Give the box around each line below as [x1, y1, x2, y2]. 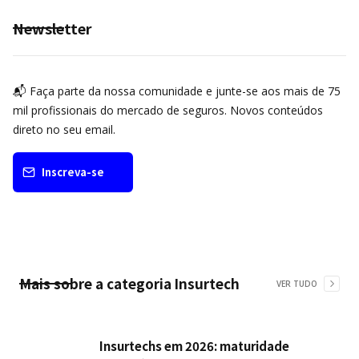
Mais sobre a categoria [19, 272, 171, 293]
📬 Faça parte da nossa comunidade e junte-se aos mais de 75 [13, 83, 341, 99]
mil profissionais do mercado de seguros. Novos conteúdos [13, 102, 323, 118]
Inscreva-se [42, 163, 104, 179]
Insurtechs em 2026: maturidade [99, 337, 289, 354]
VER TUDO [276, 277, 317, 289]
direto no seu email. [13, 121, 115, 137]
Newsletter [13, 17, 92, 38]
